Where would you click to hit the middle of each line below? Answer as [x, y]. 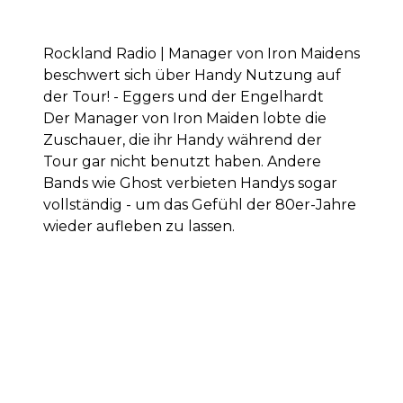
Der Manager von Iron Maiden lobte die [185, 118]
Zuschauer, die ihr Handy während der [183, 140]
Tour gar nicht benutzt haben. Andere [182, 161]
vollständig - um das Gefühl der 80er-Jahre [200, 205]
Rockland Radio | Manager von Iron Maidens [201, 54]
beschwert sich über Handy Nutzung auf [192, 75]
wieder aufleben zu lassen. [139, 226]
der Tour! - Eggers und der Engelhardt [184, 97]
